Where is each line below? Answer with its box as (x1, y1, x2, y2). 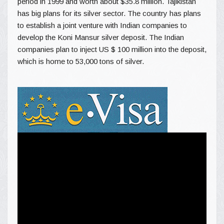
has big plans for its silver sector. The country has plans (17, 8, 201, 17)
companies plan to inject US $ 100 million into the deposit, (17, 44, 206, 53)
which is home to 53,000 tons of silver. (17, 56, 144, 65)
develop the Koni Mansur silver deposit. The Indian (17, 32, 184, 41)
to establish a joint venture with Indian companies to (17, 20, 187, 29)
